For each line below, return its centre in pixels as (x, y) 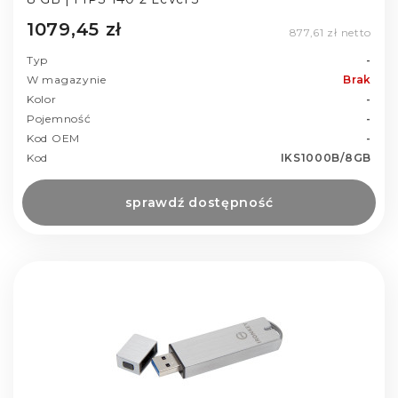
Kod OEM (53, 138)
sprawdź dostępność (199, 202)
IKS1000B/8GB (326, 157)
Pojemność (59, 118)
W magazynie (67, 79)
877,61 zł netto (330, 32)
